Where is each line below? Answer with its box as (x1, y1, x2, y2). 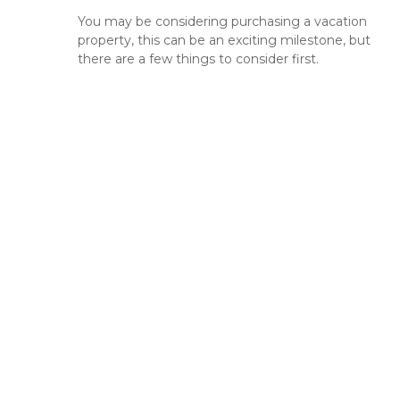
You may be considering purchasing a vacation (78, 13, 367, 30)
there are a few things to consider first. (78, 51, 319, 68)
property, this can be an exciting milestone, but (78, 32, 371, 49)
